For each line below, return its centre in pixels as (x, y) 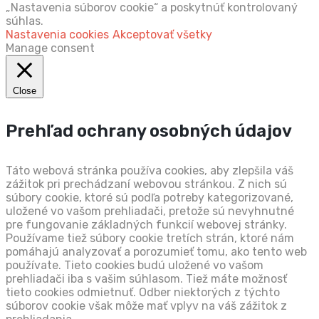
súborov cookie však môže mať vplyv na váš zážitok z (146, 306)
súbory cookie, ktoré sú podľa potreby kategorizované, (150, 198)
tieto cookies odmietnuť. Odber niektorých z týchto (143, 293)
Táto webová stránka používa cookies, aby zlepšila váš (150, 171)
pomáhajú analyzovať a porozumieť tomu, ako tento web (156, 252)
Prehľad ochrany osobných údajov (149, 131)
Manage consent (50, 48)
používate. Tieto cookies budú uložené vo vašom (135, 266)
